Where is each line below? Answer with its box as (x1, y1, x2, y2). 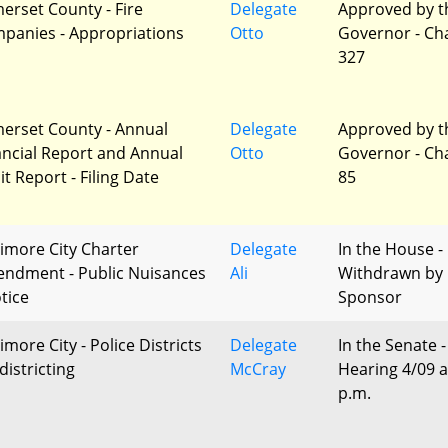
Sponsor (338, 286, 402, 308)
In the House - (338, 238, 443, 260)
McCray (230, 358, 286, 380)
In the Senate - (338, 334, 446, 356)
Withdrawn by (338, 262, 443, 284)
